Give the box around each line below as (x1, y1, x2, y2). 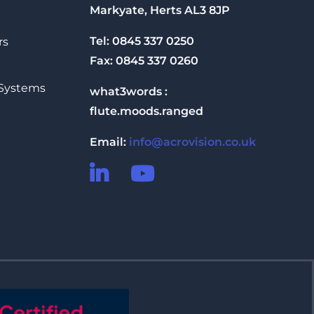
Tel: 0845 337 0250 (90, 34, 195, 48)
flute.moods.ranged (90, 104, 204, 118)
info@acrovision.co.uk (129, 135, 257, 149)
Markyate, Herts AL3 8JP (90, 4, 231, 18)
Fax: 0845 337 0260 (90, 54, 199, 68)
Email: (90, 135, 130, 149)
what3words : (90, 85, 168, 99)
